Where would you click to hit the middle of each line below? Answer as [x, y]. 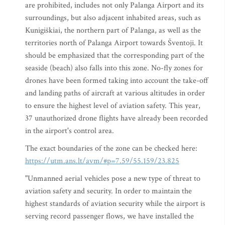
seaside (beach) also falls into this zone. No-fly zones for [114, 68]
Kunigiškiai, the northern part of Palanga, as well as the [113, 30]
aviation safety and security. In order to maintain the [108, 191]
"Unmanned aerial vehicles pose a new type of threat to [113, 179]
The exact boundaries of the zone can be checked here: [111, 148]
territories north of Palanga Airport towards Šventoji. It [114, 43]
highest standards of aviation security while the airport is [115, 204]
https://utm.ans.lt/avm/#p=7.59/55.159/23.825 [102, 161]
